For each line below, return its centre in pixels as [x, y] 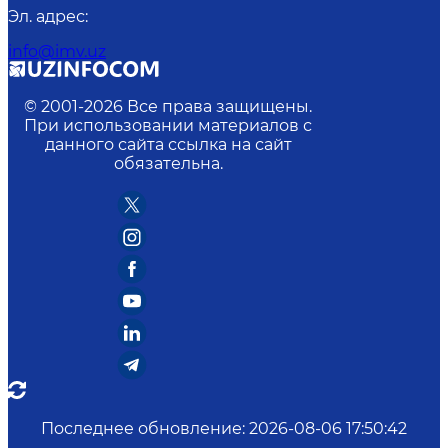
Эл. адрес [46, 17]
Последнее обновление [141, 429]
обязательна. [168, 164]
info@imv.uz [57, 52]
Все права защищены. [219, 107]
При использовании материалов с [168, 126]
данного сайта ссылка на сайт [168, 145]
